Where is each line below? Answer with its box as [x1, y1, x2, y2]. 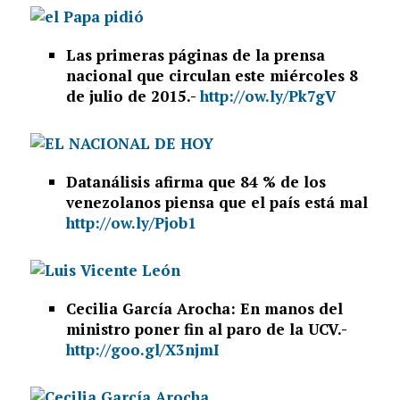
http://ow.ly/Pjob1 [65, 212, 201, 234]
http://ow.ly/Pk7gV [199, 86, 336, 107]
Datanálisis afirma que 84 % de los [65, 171, 326, 193]
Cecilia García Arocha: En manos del [65, 298, 343, 320]
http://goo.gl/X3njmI [65, 339, 224, 361]
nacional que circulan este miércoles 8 [65, 65, 358, 87]
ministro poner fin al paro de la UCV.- [65, 319, 346, 340]
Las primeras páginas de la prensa [65, 45, 325, 66]
